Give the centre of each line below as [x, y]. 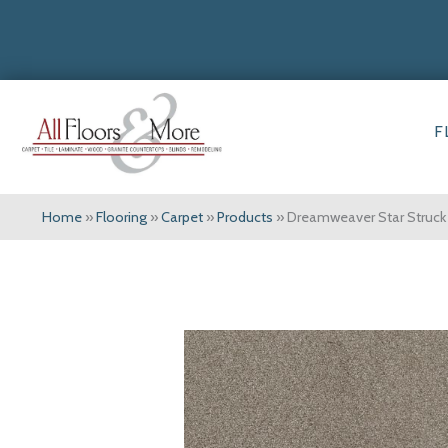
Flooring [121, 217]
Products [245, 217]
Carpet [182, 217]
